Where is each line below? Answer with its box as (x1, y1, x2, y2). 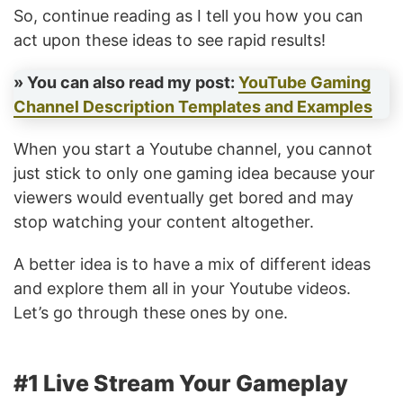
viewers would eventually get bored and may (13, 188, 354, 207)
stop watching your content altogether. (13, 212, 318, 231)
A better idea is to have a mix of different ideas (13, 255, 371, 273)
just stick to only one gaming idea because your (13, 164, 375, 183)
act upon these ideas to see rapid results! (13, 31, 326, 49)
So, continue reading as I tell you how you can (13, 6, 363, 25)
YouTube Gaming (238, 73, 371, 92)
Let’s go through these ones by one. (13, 303, 288, 322)
